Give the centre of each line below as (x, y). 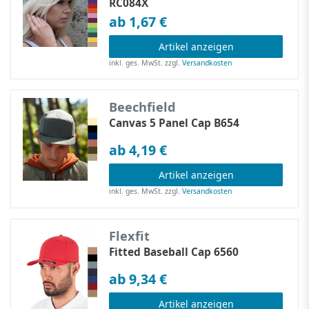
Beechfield (143, 107)
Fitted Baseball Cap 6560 (174, 252)
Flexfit (130, 236)
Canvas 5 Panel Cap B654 (175, 123)
